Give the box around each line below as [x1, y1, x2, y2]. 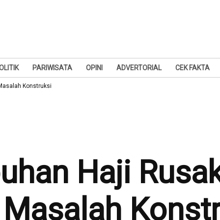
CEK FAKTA [175, 64, 210, 72]
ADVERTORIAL [116, 64, 162, 72]
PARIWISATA [32, 64, 72, 72]
